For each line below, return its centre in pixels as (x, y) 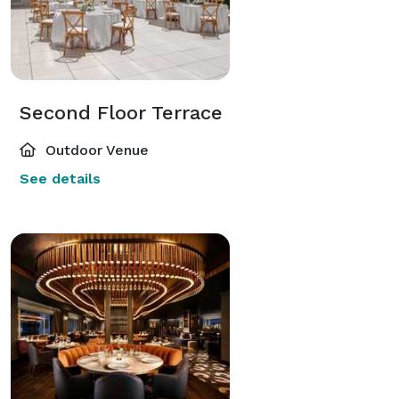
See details (60, 178)
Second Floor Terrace (121, 112)
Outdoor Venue (95, 150)
